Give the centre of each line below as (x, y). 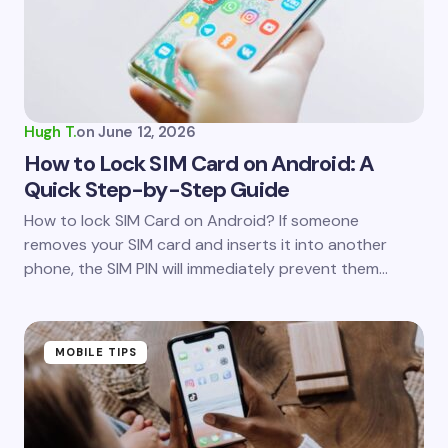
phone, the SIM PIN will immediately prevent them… (206, 268)
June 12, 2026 (147, 132)
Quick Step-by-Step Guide (156, 189)
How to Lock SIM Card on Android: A (199, 163)
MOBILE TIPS (96, 352)
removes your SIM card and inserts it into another (205, 244)
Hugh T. (50, 132)
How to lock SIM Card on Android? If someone (191, 220)
